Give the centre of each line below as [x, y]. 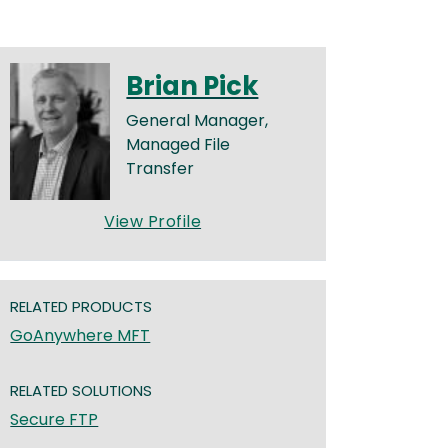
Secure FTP [54, 420]
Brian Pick [192, 86]
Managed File [178, 144]
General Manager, [197, 120]
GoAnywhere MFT [80, 336]
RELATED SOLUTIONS [81, 391]
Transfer [160, 168]
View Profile [153, 221]
